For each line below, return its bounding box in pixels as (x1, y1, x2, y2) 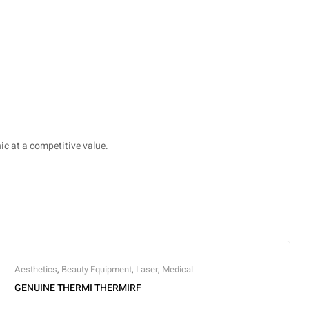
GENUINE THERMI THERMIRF (14, 280, 141, 295)
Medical (162, 262, 193, 276)
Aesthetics (14, 262, 57, 276)
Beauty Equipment (61, 262, 132, 276)
